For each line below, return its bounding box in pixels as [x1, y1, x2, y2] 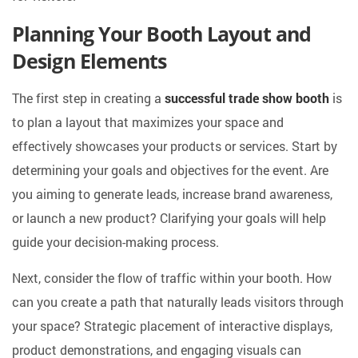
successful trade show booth [165, 89, 329, 107]
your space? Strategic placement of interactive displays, [12, 317, 332, 335]
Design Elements [12, 47, 167, 75]
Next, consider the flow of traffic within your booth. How [12, 269, 332, 287]
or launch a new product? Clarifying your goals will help [12, 209, 326, 227]
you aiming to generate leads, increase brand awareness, [12, 185, 332, 203]
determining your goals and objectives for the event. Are [12, 161, 328, 179]
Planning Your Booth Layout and [12, 20, 312, 48]
